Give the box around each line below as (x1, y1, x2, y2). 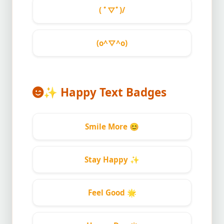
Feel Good (87, 187, 127, 197)
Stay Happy (84, 154, 130, 164)
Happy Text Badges (57, 84, 166, 100)
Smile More (85, 121, 129, 131)
